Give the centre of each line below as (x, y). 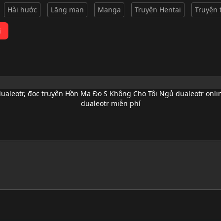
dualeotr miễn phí (110, 103)
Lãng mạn (67, 10)
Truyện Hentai (158, 10)
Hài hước (22, 10)
